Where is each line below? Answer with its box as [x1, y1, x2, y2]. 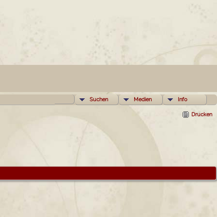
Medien [134, 96, 152, 103]
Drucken [191, 111, 212, 118]
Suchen [90, 96, 108, 103]
